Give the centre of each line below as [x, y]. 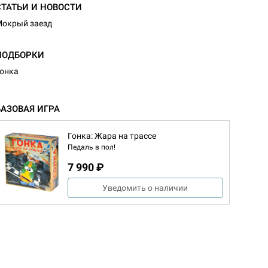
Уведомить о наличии [145, 188]
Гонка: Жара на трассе [112, 135]
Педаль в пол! [92, 147]
